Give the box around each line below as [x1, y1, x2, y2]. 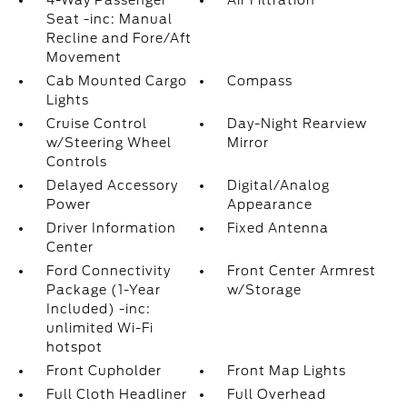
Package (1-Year [45, 283, 161, 297]
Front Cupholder [45, 363, 162, 378]
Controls [45, 154, 107, 169]
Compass [227, 74, 293, 88]
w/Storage [227, 283, 303, 297]
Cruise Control [45, 116, 147, 131]
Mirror [227, 135, 270, 150]
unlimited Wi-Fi [45, 321, 154, 335]
